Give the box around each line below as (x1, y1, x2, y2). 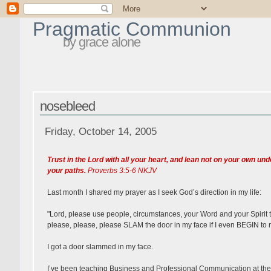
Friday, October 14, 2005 (45, 126, 157, 138)
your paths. (47, 166, 86, 175)
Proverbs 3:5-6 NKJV (85, 166, 157, 175)
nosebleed (39, 99, 95, 114)
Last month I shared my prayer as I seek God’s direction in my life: (47, 188, 261, 197)
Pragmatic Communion (32, 18, 231, 40)
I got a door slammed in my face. (47, 242, 153, 251)
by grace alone (62, 34, 140, 50)
